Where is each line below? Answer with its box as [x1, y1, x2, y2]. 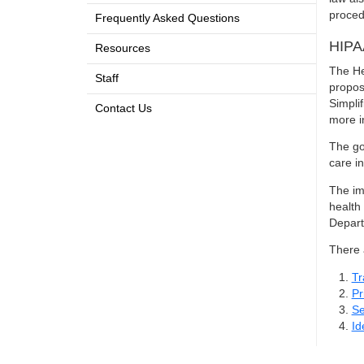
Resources [94, 41, 150, 54]
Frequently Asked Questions [94, 11, 240, 24]
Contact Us [94, 102, 152, 115]
